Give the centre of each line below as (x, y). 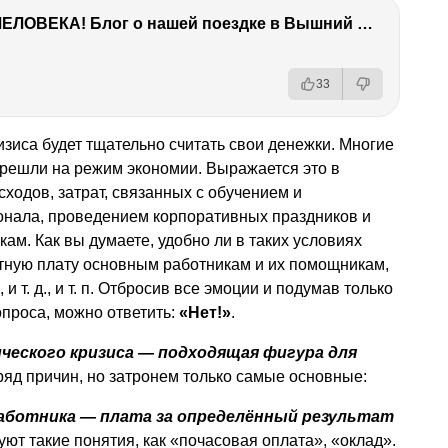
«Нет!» (205, 312)
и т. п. (74, 288)
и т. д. (27, 288)
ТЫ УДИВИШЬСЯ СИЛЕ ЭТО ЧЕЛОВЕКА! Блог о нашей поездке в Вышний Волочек (365, 23)
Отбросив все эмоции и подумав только (243, 288)
